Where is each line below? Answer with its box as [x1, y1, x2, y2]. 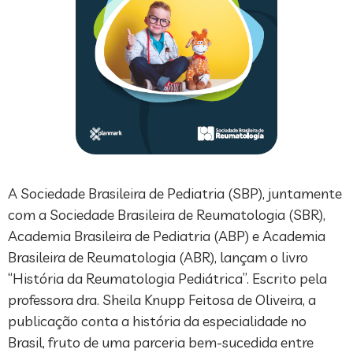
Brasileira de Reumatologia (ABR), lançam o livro [8, 247, 308, 266]
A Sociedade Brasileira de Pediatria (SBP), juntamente [8, 184, 342, 203]
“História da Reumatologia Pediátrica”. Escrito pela [8, 269, 327, 288]
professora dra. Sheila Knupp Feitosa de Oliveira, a [8, 290, 316, 309]
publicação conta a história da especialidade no [8, 311, 307, 330]
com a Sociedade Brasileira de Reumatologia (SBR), [8, 205, 325, 224]
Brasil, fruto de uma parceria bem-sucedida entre [8, 333, 314, 351]
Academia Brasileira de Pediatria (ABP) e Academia [8, 226, 325, 245]
